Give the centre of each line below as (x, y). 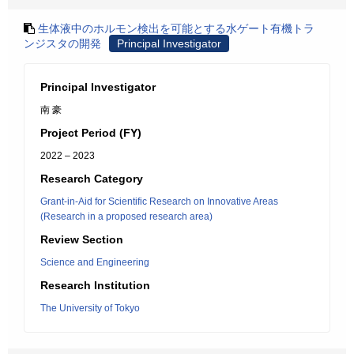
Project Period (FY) (91, 133)
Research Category (92, 179)
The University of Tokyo (90, 308)
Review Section (82, 239)
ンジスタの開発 (62, 43)
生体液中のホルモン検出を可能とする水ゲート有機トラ (176, 28)
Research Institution (95, 285)
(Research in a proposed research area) (126, 217)
